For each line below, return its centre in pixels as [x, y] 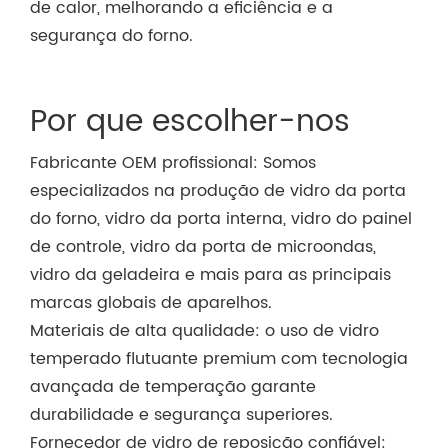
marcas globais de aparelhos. [151, 302]
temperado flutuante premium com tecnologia [219, 358]
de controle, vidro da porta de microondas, [203, 246]
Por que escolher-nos [190, 122]
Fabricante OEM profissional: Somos [173, 162]
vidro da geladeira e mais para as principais [210, 274]
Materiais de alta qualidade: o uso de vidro [204, 330]
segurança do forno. [111, 35]
